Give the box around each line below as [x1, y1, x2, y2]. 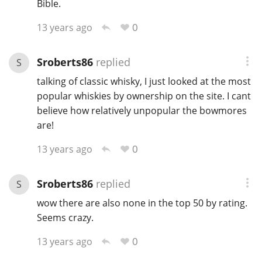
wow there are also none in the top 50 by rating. [36, 196, 247, 210]
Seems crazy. [36, 211, 94, 225]
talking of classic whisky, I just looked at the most [36, 75, 251, 88]
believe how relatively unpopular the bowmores [36, 104, 247, 118]
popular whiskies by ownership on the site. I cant [36, 89, 251, 103]
